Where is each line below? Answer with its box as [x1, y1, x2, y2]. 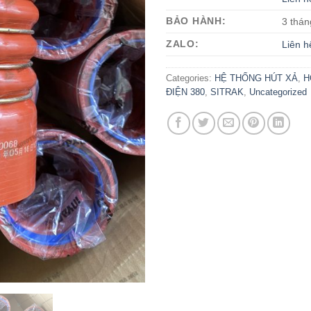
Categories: [166, 72, 215, 83]
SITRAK [210, 86, 244, 97]
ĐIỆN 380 [166, 86, 205, 97]
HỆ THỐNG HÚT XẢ [215, 72, 298, 83]
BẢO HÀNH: [166, 15, 226, 26]
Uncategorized [249, 86, 307, 97]
